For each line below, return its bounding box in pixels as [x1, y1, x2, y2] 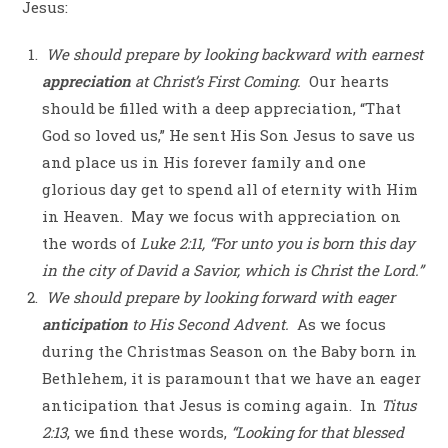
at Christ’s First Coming [135, 70, 298, 91]
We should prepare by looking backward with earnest [42, 43, 424, 64]
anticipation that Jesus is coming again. [42, 394, 353, 415]
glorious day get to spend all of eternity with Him [42, 178, 419, 199]
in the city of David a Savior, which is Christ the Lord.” [42, 259, 425, 280]
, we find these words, [67, 421, 232, 442]
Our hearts [309, 70, 390, 91]
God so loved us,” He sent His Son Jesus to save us [42, 124, 416, 145]
